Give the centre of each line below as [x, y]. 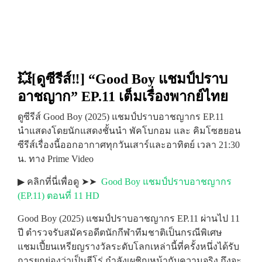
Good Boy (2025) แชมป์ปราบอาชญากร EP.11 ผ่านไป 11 [129, 218]
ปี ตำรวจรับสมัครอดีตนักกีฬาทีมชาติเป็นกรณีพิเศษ [120, 232]
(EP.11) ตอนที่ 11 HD [58, 196]
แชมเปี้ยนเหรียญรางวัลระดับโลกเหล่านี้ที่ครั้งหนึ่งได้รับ [128, 247]
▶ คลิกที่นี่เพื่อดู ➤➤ [59, 182]
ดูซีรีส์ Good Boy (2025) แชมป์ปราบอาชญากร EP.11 [121, 117]
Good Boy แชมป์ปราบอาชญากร [166, 182]
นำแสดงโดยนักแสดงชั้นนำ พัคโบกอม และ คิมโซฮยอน [129, 131]
